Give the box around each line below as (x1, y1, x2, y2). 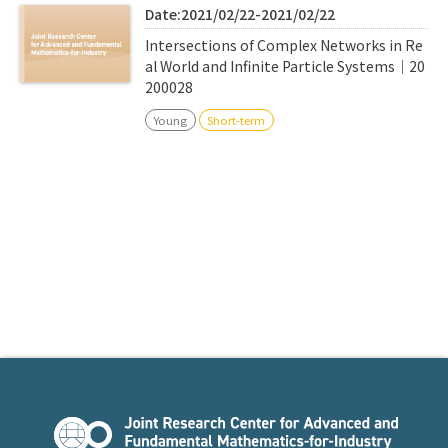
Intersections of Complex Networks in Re (145, 35, 423, 56)
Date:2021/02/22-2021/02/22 (145, 3, 335, 24)
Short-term (207, 111, 266, 128)
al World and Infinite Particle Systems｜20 (145, 56, 425, 77)
